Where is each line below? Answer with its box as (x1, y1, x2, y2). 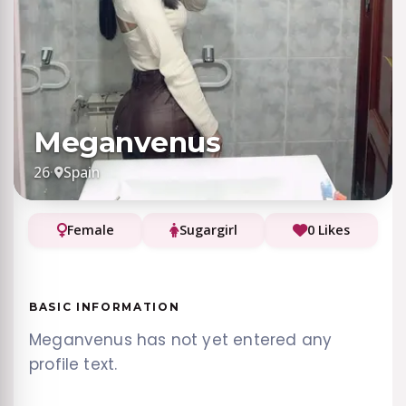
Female (66, 220, 114, 238)
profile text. (29, 353, 118, 376)
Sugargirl (179, 220, 237, 238)
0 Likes (307, 220, 351, 238)
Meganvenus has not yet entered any (29, 329, 333, 352)
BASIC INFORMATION (29, 300, 180, 314)
